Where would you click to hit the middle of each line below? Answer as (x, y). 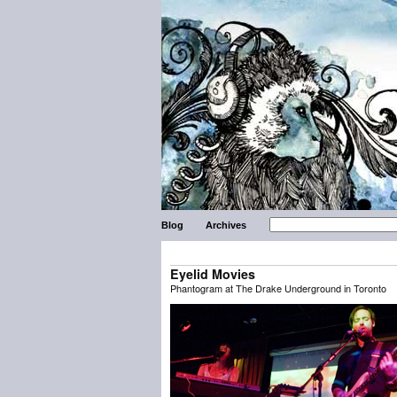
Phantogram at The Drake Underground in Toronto (278, 288)
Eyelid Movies (213, 274)
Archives (226, 225)
